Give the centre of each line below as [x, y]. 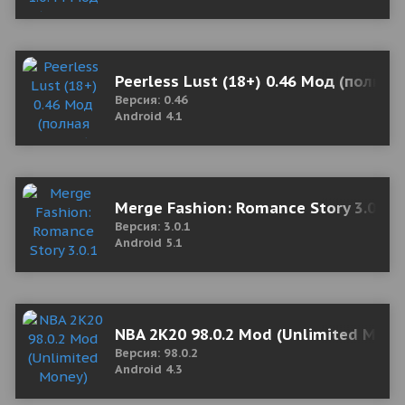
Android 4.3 [149, 369]
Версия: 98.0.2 [156, 353]
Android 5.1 [149, 243]
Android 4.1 [149, 116]
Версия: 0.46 [151, 100]
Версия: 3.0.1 [153, 226]
